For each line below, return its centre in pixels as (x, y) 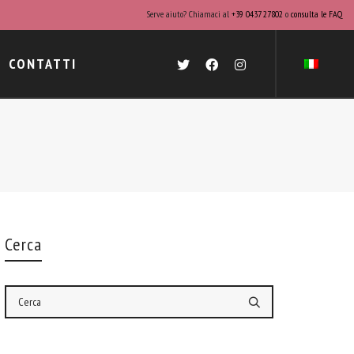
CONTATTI (43, 64)
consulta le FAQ (316, 14)
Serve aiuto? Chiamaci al (189, 14)
